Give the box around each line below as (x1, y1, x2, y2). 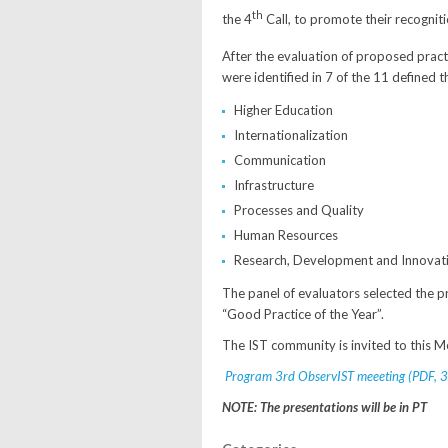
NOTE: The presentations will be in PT (222, 398, 427, 415)
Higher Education (234, 101, 333, 118)
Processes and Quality (234, 201, 364, 218)
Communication (234, 151, 326, 168)
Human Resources (234, 226, 338, 243)
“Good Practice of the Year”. (222, 305, 384, 322)
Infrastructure (234, 176, 314, 193)
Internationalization (234, 126, 348, 143)
